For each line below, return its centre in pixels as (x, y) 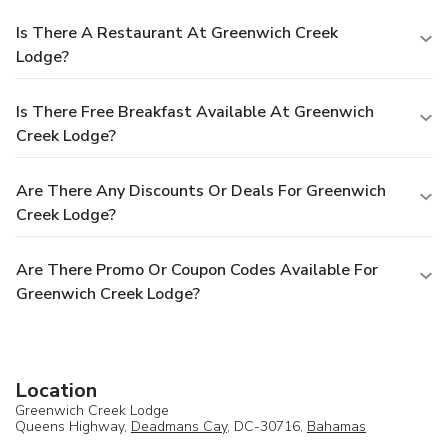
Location (56, 390)
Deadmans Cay (179, 426)
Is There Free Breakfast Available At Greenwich (195, 111)
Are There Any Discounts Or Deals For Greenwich (201, 190)
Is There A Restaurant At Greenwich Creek (177, 32)
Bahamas (336, 426)
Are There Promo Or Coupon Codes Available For (197, 269)
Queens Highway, (73, 426)
